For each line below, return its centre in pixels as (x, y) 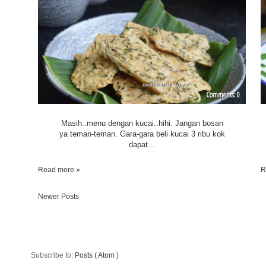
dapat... (142, 145)
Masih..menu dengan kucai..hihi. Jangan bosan (142, 123)
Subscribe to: (53, 256)
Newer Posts (58, 197)
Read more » (59, 170)
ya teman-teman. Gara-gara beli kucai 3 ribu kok (142, 134)
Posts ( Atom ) (97, 256)
